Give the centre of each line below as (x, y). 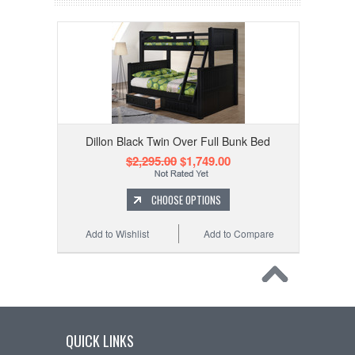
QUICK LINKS (100, 341)
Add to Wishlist (117, 234)
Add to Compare (239, 234)
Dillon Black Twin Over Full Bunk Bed (178, 141)
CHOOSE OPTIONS (186, 200)
